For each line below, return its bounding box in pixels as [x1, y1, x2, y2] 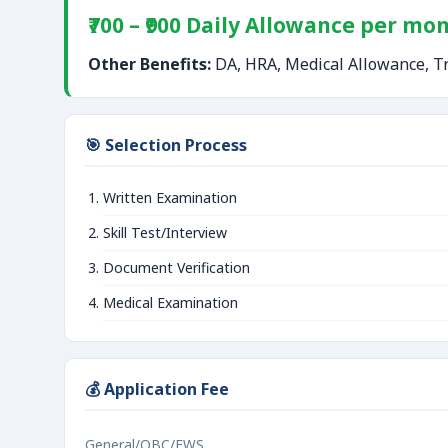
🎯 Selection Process [85, 134, 247, 156]
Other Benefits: [88, 53, 211, 75]
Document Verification [103, 258, 250, 277]
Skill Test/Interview [103, 223, 227, 242]
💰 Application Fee [85, 378, 229, 400]
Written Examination [103, 188, 237, 207]
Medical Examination [103, 293, 238, 312]
